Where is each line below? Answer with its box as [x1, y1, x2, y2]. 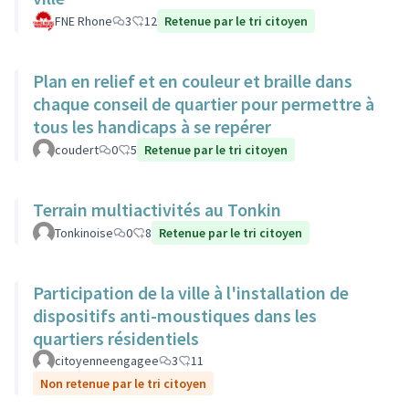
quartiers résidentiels [33, 327, 199, 350]
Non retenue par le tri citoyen [40, 375, 206, 392]
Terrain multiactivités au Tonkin [33, 198, 281, 221]
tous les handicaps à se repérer [33, 115, 271, 138]
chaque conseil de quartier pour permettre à [33, 92, 374, 115]
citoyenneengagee [55, 352, 159, 369]
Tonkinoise [55, 225, 113, 241]
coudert [55, 142, 99, 158]
